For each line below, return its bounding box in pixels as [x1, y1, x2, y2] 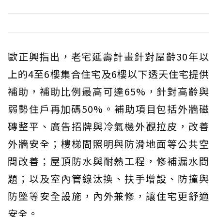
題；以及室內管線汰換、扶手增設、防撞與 [8, 171, 209, 186]
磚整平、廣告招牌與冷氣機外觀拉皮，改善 [8, 119, 209, 133]
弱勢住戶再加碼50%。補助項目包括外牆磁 [8, 102, 209, 116]
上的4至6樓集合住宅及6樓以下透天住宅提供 [8, 67, 209, 81]
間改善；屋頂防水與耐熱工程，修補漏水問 [8, 154, 209, 168]
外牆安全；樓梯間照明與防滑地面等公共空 [8, 137, 209, 151]
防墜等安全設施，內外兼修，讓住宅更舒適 [8, 189, 209, 203]
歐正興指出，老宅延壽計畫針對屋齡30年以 [8, 49, 209, 63]
